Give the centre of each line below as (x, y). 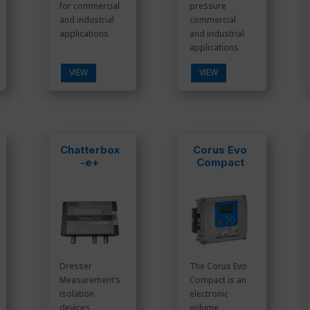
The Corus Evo (218, 266)
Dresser (75, 266)
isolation (76, 294)
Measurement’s (90, 280)
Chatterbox (90, 150)
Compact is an (218, 280)
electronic (209, 294)
